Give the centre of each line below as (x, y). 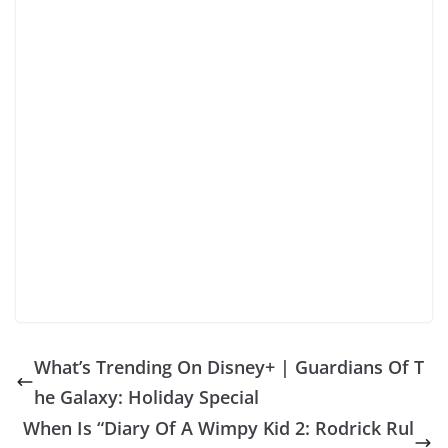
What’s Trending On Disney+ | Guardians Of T (229, 366)
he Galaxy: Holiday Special (146, 396)
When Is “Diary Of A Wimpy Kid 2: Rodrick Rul (218, 427)
